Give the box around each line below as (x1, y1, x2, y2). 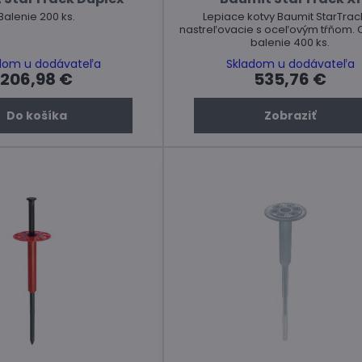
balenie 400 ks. (250, 35, 330, 51)
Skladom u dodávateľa (225, 56, 355, 73)
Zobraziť (264, 107, 317, 124)
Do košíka (6, 107, 67, 124)
